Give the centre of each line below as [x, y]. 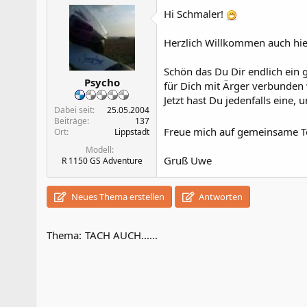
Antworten [220, 196]
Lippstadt [132, 132]
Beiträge [71, 121]
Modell [99, 150]
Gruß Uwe [188, 160]
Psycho [102, 82]
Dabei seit [73, 110]
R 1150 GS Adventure [102, 161]
